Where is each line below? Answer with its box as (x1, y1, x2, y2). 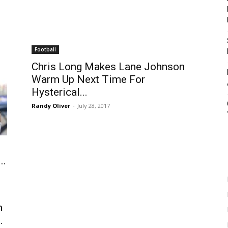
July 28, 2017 (77, 102, 110, 109)
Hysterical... (32, 86, 88, 98)
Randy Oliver (32, 102, 70, 109)
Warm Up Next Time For (32, 73, 145, 85)
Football (35, 46, 56, 53)
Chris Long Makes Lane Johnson (32, 61, 185, 73)
